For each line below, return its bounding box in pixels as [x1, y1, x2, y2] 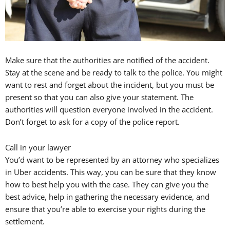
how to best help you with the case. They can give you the [5, 179, 208, 189]
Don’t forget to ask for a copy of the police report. [5, 117, 180, 127]
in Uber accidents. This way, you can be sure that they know [5, 166, 216, 177]
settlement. [5, 216, 45, 226]
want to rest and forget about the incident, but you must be [5, 80, 214, 90]
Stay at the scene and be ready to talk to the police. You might [5, 67, 222, 78]
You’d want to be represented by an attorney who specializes [5, 154, 219, 165]
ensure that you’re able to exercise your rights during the [5, 203, 205, 214]
